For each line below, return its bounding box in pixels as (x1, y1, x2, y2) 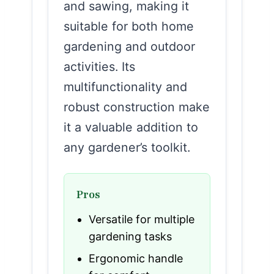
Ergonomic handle (89, 251, 183, 265)
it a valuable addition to (64, 119, 198, 135)
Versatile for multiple (89, 212, 194, 226)
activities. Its (64, 59, 135, 74)
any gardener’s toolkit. (64, 139, 190, 155)
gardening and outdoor (64, 39, 195, 54)
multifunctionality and (64, 79, 187, 94)
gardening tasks (89, 229, 172, 243)
